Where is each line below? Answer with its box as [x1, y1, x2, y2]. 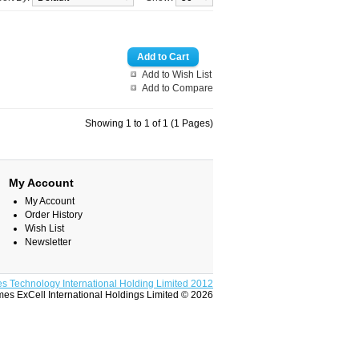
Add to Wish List [142, 69, 212, 80]
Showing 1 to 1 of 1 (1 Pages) [85, 118, 213, 129]
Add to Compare [142, 83, 213, 94]
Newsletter [25, 236, 71, 248]
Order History [25, 209, 83, 220]
